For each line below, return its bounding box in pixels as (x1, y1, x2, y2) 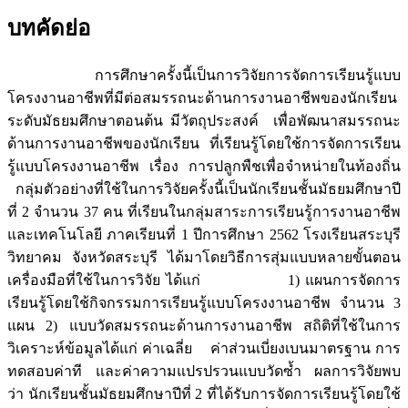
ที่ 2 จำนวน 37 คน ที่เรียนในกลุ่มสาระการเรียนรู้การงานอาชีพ (7, 204, 401, 220)
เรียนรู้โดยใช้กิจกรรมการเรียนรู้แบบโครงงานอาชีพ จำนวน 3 (7, 295, 401, 311)
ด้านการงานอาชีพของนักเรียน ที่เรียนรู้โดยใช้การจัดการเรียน (7, 136, 401, 152)
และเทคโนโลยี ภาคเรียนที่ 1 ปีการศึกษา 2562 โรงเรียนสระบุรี (7, 227, 401, 243)
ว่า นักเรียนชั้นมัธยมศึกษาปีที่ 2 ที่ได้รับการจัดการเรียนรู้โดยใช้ (7, 386, 401, 403)
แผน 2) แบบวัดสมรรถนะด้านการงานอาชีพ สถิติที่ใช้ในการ (7, 318, 401, 334)
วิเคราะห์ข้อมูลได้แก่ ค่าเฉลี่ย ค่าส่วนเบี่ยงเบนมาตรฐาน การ (7, 341, 401, 357)
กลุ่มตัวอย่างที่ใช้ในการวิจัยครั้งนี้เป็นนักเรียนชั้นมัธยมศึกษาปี (7, 181, 401, 198)
